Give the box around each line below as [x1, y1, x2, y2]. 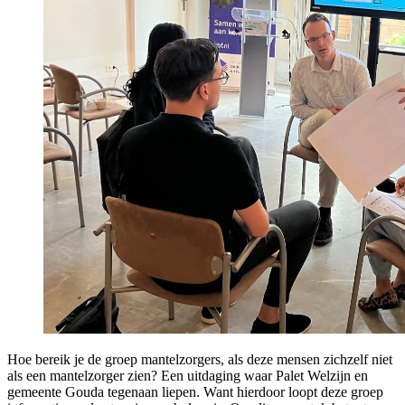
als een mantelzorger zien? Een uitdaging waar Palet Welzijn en [7, 367, 368, 383]
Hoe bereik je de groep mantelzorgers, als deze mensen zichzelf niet [7, 351, 392, 367]
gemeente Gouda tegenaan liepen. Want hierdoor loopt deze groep [7, 383, 383, 400]
